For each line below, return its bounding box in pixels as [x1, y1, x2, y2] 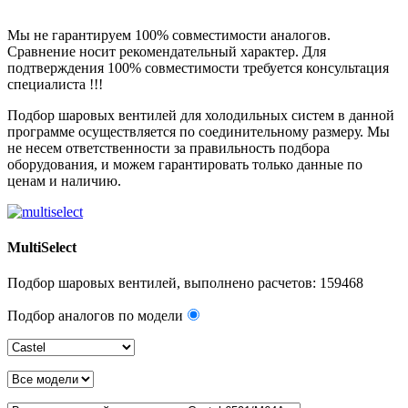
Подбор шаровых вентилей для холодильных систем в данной [7, 107, 394, 123]
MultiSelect [7, 239, 76, 255]
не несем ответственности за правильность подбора [7, 139, 330, 156]
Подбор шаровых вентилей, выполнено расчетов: [7, 275, 320, 291]
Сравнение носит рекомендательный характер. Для [7, 43, 326, 59]
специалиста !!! [7, 76, 103, 92]
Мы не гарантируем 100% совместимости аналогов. [7, 26, 331, 43]
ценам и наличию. [7, 172, 121, 189]
